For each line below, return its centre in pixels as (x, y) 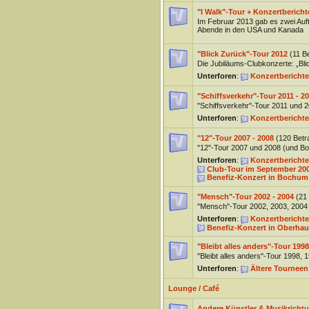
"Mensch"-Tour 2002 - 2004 (245, 197)
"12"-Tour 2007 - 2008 (235, 138)
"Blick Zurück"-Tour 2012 (242, 54)
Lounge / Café (193, 288)
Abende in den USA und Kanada (250, 30)
